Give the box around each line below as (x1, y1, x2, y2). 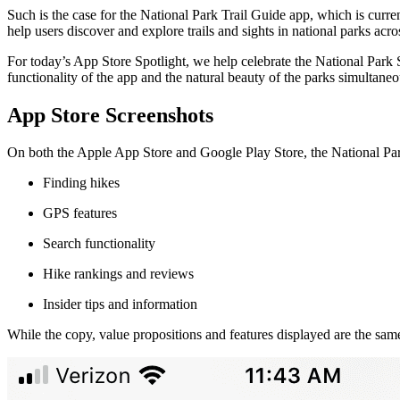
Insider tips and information (43, 296, 197, 312)
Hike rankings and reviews (43, 266, 194, 282)
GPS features (43, 205, 117, 221)
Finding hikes (43, 175, 120, 191)
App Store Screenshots (7, 103, 213, 127)
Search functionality (43, 236, 155, 252)
